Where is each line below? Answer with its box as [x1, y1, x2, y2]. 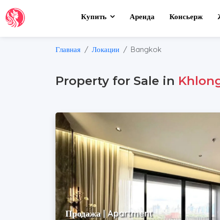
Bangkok [131, 45, 162, 54]
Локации [92, 45, 120, 54]
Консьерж [169, 12, 203, 21]
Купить [81, 12, 107, 21]
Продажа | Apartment [65, 207, 153, 219]
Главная [55, 45, 81, 54]
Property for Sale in [55, 74, 179, 88]
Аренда [130, 12, 155, 21]
